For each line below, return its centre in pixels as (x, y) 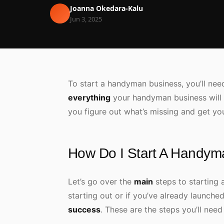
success (84, 209)
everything (89, 97)
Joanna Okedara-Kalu (106, 8)
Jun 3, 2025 (86, 19)
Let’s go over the (101, 181)
